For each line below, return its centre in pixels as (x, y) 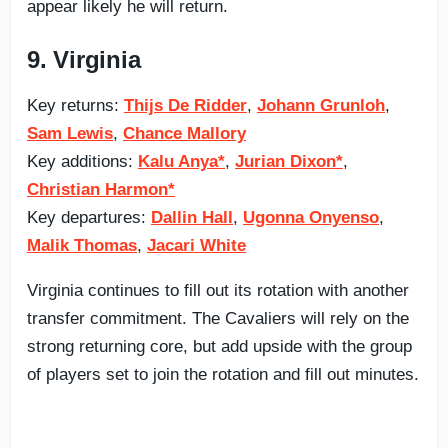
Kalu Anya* (181, 161)
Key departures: (89, 217)
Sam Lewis (70, 133)
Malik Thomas (82, 245)
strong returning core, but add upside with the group (219, 346)
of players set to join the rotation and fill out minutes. (223, 374)
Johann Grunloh (321, 105)
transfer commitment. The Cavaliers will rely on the (218, 318)
